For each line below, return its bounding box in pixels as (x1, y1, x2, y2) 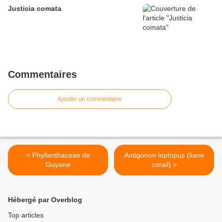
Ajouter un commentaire (57, 96, 122, 103)
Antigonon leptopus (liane (124, 151, 204, 160)
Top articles (8, 211, 44, 220)
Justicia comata (8, 4, 61, 13)
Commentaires (8, 69, 77, 80)
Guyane (46, 161, 70, 169)
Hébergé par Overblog (8, 196, 82, 204)
